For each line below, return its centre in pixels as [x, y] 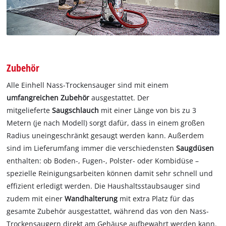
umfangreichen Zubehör [48, 98]
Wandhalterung [92, 199]
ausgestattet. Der [120, 98]
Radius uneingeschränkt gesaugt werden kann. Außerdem [105, 136]
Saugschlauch [77, 110]
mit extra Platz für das [157, 199]
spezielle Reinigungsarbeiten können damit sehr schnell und [110, 174]
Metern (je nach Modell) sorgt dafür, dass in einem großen [106, 123]
